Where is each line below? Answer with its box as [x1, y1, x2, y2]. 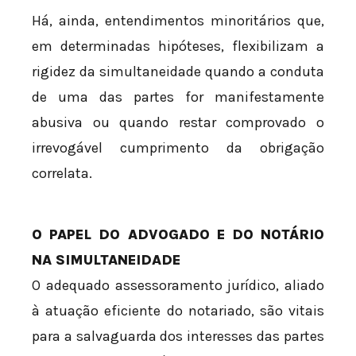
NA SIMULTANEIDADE [32, 251, 180, 269]
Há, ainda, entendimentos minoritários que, [32, 12, 324, 30]
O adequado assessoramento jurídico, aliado [32, 277, 324, 295]
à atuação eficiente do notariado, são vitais [32, 302, 324, 320]
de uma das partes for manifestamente [32, 88, 324, 106]
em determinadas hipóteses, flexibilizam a [32, 37, 324, 56]
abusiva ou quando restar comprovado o [32, 114, 324, 132]
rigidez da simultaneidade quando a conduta [32, 63, 324, 81]
